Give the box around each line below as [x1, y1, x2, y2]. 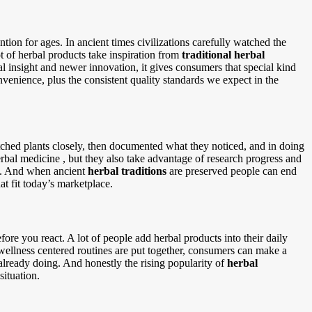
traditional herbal [182, 49, 265, 61]
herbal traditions [88, 165, 166, 178]
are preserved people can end [166, 165, 297, 178]
